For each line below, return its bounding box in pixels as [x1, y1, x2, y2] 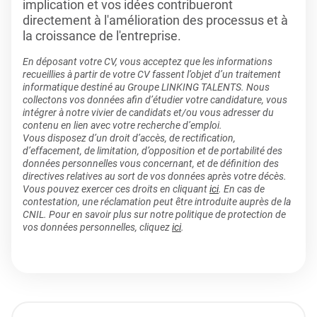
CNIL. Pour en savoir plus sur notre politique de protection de [23, 209, 286, 220]
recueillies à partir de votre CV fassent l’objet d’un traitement [23, 69, 281, 80]
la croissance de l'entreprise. [23, 28, 181, 43]
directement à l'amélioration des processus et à [23, 13, 288, 28]
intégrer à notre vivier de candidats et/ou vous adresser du [23, 107, 274, 118]
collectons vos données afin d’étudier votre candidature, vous [23, 94, 287, 105]
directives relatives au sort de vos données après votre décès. [23, 171, 287, 182]
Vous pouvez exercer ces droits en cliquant [23, 183, 209, 195]
